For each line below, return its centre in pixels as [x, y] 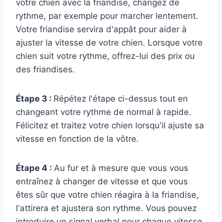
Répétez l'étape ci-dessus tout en [121, 99]
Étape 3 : [35, 99]
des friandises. [45, 70]
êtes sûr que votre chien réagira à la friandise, [107, 195]
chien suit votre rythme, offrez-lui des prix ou [105, 56]
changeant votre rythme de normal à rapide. [104, 112]
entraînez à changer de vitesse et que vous [102, 182]
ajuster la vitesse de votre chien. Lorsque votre [109, 43]
